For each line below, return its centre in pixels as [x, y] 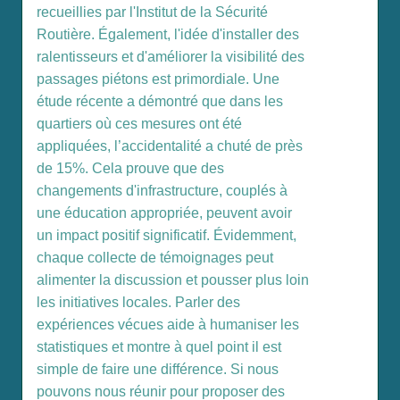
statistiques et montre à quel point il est [159, 347]
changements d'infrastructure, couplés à [162, 191]
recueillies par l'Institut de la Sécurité [152, 12]
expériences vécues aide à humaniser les [168, 325]
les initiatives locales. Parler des [138, 303]
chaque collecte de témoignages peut [155, 258]
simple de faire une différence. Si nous [158, 370]
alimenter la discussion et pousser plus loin [173, 280]
